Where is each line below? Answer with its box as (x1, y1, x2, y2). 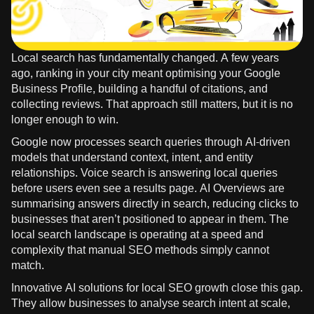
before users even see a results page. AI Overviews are (11, 177, 285, 198)
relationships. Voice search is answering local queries (11, 162, 278, 183)
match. (11, 254, 44, 275)
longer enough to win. (11, 109, 118, 130)
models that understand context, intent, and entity (11, 146, 253, 168)
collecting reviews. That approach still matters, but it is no (11, 93, 293, 114)
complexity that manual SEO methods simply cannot (11, 239, 269, 260)
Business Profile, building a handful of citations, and (11, 78, 268, 99)
